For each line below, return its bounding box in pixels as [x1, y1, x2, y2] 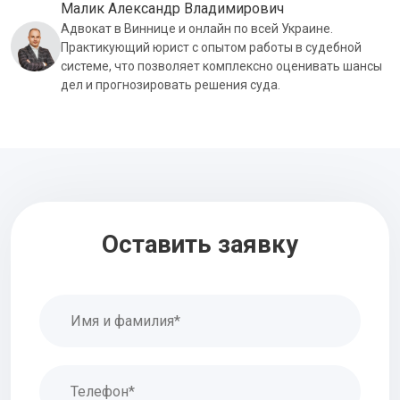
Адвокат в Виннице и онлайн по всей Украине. [61, 21, 333, 36]
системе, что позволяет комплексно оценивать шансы [61, 58, 382, 73]
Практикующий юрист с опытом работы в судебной [61, 39, 362, 54]
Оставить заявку [102, 229, 298, 259]
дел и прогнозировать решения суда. [61, 77, 280, 92]
